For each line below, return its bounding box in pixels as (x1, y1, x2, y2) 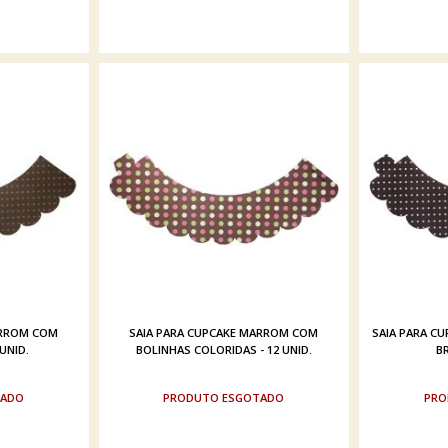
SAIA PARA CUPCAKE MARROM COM (129, 324, 319, 340)
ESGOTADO (222, 389, 285, 405)
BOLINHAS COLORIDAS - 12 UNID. (135, 341, 312, 357)
